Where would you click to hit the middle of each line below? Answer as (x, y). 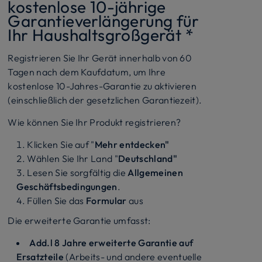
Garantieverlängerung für (103, 20)
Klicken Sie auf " (61, 144)
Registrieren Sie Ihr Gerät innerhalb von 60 (100, 58)
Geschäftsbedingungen (67, 186)
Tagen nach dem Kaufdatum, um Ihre (87, 72)
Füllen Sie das (57, 200)
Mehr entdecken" (132, 144)
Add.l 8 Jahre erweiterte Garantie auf (111, 242)
